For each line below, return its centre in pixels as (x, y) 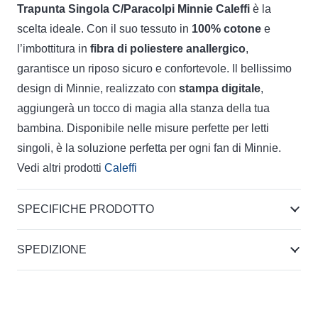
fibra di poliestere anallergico (168, 48)
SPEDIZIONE (52, 249)
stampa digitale (220, 88)
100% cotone (226, 28)
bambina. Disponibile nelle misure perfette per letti (143, 128)
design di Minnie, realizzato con (98, 88)
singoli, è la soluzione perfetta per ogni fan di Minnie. (149, 148)
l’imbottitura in (54, 48)
